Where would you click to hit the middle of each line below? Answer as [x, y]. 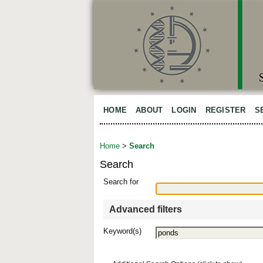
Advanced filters [146, 210]
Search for [121, 182]
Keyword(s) [122, 231]
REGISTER [225, 110]
